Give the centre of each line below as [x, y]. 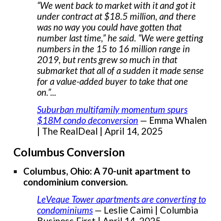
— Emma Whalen [174, 121]
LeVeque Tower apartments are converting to [122, 199]
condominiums [65, 210]
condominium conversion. [76, 182]
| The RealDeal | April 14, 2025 [100, 131]
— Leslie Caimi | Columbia [147, 210]
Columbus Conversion [69, 152]
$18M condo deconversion [88, 121]
